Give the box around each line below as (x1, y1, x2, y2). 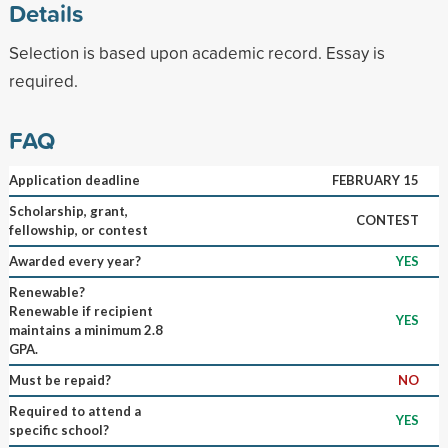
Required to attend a (8, 402, 141, 419)
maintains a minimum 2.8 (8, 321, 163, 338)
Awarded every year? (8, 252, 141, 269)
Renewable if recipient (8, 302, 153, 319)
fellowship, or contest (8, 221, 148, 238)
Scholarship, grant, (8, 202, 128, 219)
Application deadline (8, 171, 140, 188)
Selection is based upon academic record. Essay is (8, 40, 385, 64)
